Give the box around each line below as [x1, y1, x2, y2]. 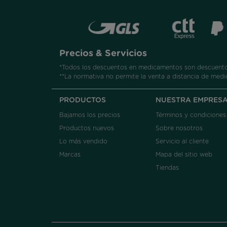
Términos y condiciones [155, 111, 226, 118]
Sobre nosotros [155, 125, 203, 131]
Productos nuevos [59, 125, 114, 131]
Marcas [59, 151, 81, 158]
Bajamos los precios [59, 111, 120, 118]
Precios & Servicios [59, 49, 147, 58]
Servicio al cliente [155, 138, 209, 144]
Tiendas [155, 164, 179, 171]
